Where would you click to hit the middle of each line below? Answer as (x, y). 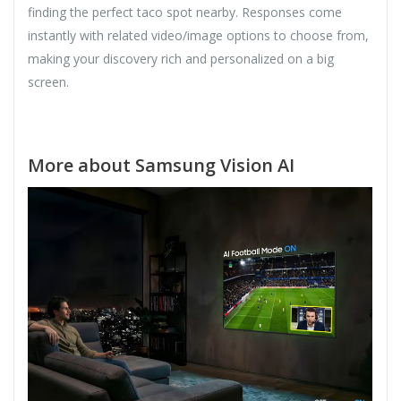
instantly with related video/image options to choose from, (198, 35)
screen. (48, 81)
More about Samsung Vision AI (161, 165)
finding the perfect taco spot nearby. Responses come (185, 12)
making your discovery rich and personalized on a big (181, 58)
